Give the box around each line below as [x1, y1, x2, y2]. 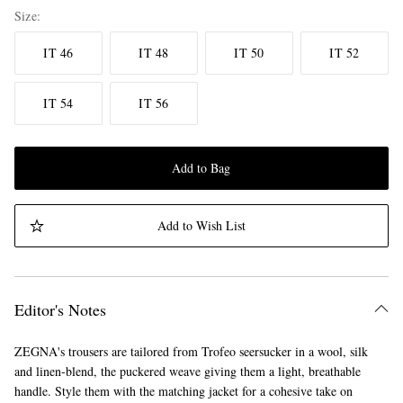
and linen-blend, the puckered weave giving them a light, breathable [14, 363, 361, 381]
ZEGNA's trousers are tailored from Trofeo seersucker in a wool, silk [14, 343, 368, 361]
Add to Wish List [157, 217, 246, 235]
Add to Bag [172, 159, 231, 177]
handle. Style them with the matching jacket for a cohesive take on [14, 382, 353, 400]
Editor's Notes [14, 299, 106, 321]
